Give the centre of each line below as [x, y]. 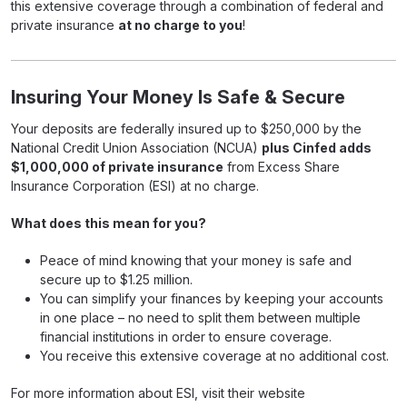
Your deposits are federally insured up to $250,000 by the [186, 129]
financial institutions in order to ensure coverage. [186, 337]
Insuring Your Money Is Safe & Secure [178, 97]
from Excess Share [282, 167]
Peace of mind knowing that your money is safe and [196, 260]
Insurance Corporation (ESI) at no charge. [135, 186]
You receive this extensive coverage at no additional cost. [214, 356]
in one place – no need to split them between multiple [200, 318]
